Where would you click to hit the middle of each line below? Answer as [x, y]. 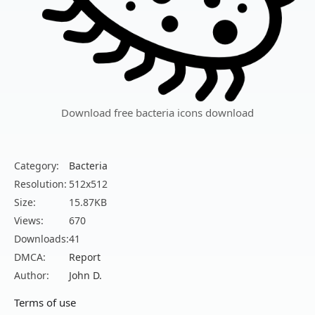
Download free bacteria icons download [157, 113]
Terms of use [45, 303]
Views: [29, 221]
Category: [37, 166]
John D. [85, 276]
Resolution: [40, 184]
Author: [32, 276]
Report [85, 257]
